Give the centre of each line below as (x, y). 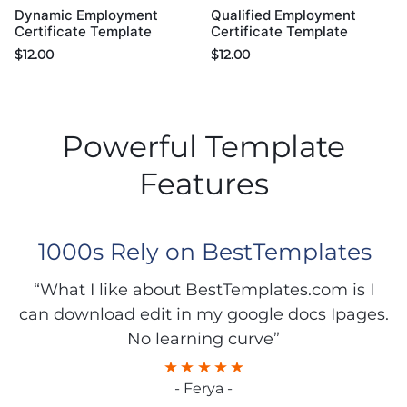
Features (203, 184)
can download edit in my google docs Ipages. (203, 315)
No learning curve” (203, 339)
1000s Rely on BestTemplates (204, 252)
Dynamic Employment (86, 15)
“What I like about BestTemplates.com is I (203, 290)
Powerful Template (203, 147)
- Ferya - (203, 389)
